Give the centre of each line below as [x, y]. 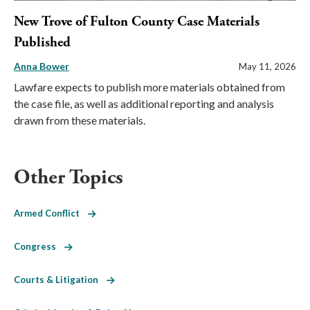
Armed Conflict [51, 213]
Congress [39, 246]
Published [42, 42]
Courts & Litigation [60, 279]
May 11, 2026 [267, 66]
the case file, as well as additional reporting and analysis [144, 103]
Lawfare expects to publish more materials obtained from [149, 86]
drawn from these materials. [80, 120]
